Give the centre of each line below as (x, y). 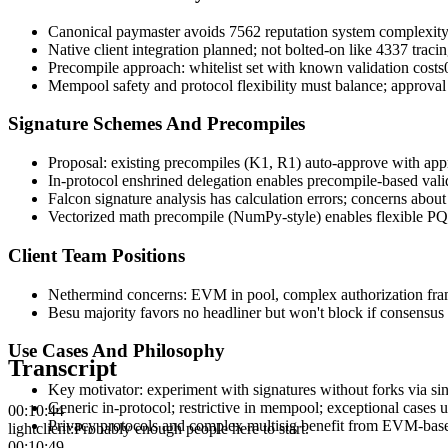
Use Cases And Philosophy (116, 351)
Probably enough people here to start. (191, 428)
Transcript (62, 367)
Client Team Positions (96, 255)
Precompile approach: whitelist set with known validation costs (246, 67)
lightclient (39, 428)
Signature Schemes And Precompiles (156, 124)
